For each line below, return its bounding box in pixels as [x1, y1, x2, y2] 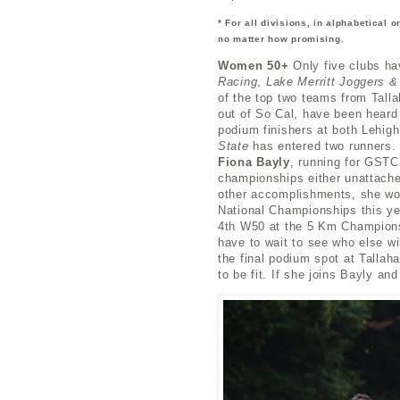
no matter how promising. [218, 33, 345, 44]
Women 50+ [218, 59, 294, 73]
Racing [218, 75, 258, 89]
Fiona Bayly [218, 155, 290, 170]
